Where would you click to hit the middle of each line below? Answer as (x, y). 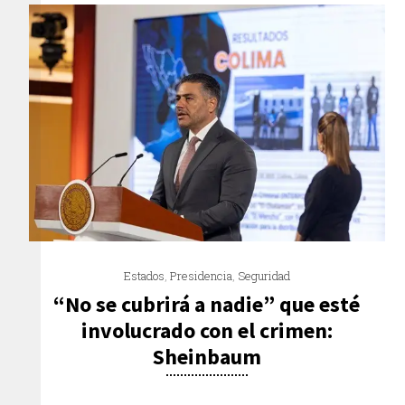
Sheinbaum (207, 356)
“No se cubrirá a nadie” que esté (207, 304)
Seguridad (264, 275)
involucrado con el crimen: (207, 330)
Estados (144, 275)
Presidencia (201, 275)
